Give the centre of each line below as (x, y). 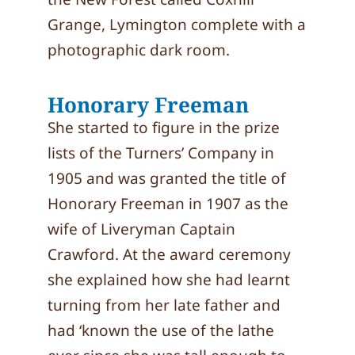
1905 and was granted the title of (167, 178)
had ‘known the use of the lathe (161, 330)
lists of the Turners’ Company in (161, 153)
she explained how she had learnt (169, 280)
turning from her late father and (164, 305)
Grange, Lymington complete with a (177, 25)
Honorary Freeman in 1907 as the (168, 204)
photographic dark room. (139, 50)
